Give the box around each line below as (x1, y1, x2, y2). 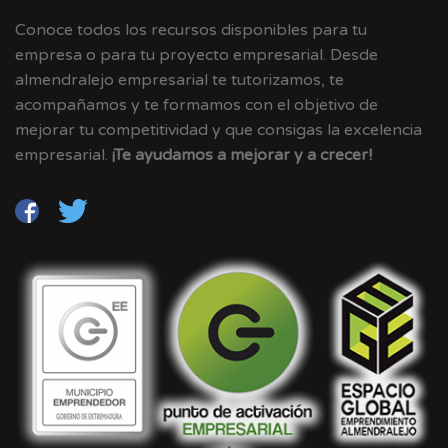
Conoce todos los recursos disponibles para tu (15, 20, 367, 40)
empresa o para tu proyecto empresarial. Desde (15, 45, 378, 65)
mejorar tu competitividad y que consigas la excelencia (15, 120, 422, 140)
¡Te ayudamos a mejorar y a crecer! (112, 145, 372, 165)
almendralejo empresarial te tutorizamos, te (15, 70, 344, 90)
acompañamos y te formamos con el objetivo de (15, 95, 378, 115)
